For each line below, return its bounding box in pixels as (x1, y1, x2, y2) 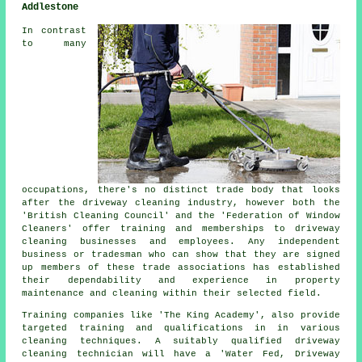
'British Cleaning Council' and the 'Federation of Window (22, 210, 340, 221)
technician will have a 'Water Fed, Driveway (67, 348, 340, 359)
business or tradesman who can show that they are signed (22, 249, 340, 259)
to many (22, 38, 86, 48)
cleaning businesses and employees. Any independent (22, 236, 340, 246)
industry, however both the (179, 197, 340, 208)
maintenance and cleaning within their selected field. (22, 288, 322, 298)
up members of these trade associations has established (22, 262, 340, 272)
